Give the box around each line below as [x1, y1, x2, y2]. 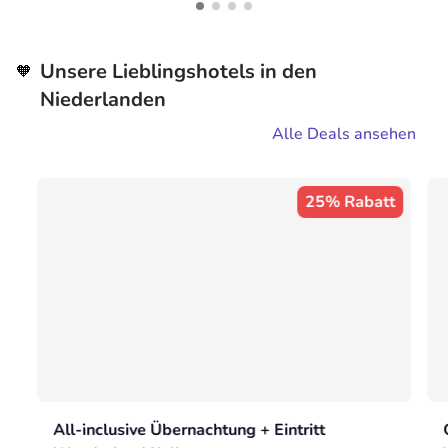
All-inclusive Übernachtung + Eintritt [53, 419, 326, 442]
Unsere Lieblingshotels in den [40, 58, 317, 85]
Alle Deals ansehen [272, 123, 416, 145]
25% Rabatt [304, 191, 395, 213]
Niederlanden [40, 86, 166, 113]
